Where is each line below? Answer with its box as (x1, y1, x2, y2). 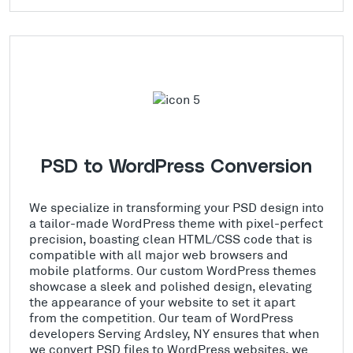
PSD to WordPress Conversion (41, 158, 312, 177)
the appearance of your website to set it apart (29, 294, 295, 310)
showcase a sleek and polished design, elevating (29, 278, 312, 294)
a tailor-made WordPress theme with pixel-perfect (29, 215, 323, 231)
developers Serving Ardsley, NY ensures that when (29, 325, 319, 341)
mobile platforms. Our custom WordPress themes (29, 262, 316, 278)
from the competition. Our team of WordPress (29, 310, 293, 325)
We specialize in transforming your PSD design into (29, 199, 324, 215)
